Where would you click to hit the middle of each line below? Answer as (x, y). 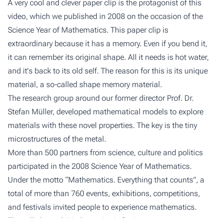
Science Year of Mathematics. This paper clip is (88, 30)
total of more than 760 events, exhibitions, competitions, (104, 193)
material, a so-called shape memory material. (85, 84)
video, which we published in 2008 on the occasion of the (105, 16)
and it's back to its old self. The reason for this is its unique (108, 71)
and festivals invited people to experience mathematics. (102, 207)
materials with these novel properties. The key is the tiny (102, 125)
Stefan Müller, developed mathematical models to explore (106, 112)
